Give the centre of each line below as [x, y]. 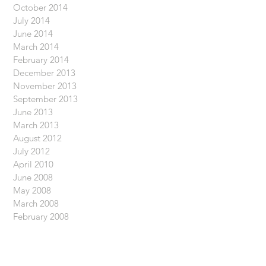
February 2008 [41, 216]
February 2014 [41, 60]
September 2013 [45, 99]
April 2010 [33, 164]
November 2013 [45, 86]
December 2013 [44, 73]
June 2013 [33, 112]
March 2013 [36, 125]
